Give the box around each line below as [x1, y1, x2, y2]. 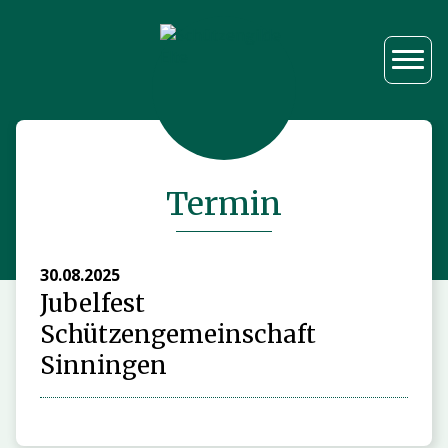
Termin [166, 184, 282, 224]
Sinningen [40, 350, 167, 382]
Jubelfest [40, 288, 145, 320]
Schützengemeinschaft [40, 319, 316, 351]
